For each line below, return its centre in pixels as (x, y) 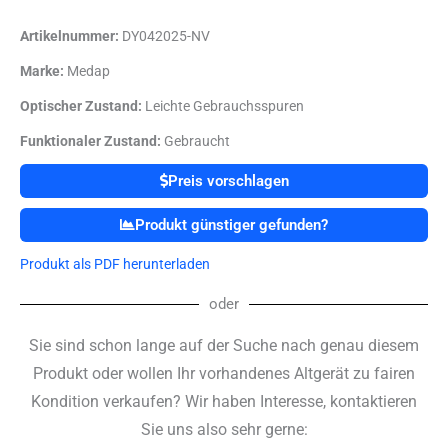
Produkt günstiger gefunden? (231, 225)
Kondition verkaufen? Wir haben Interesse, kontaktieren (224, 402)
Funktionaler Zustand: (90, 141)
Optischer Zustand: (81, 106)
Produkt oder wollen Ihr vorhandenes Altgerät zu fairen (224, 374)
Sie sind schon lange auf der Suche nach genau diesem (224, 346)
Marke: (42, 71)
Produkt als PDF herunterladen (115, 264)
